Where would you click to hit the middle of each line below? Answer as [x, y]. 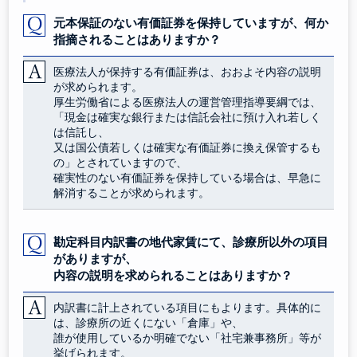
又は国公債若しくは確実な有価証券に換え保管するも [188, 147]
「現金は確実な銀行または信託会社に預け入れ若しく [188, 117]
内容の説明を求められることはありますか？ [173, 275]
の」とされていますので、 [121, 162]
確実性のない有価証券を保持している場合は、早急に [188, 177]
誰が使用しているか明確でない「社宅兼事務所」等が [188, 337]
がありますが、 [96, 258]
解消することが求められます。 [132, 192]
